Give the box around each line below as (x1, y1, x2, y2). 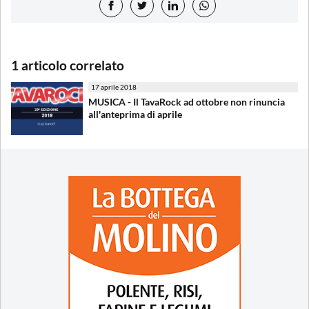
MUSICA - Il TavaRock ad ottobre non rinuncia (88, 95, 285, 108)
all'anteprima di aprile (88, 108, 182, 120)
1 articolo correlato (11, 57, 124, 73)
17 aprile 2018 (91, 82, 137, 91)
